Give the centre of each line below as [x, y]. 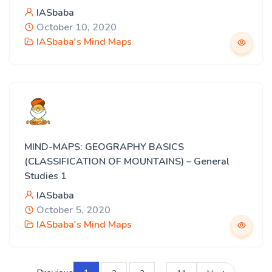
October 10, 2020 [75, 27]
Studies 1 [46, 176]
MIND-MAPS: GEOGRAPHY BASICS [104, 147]
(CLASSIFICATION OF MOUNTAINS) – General [127, 161]
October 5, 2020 [72, 210]
